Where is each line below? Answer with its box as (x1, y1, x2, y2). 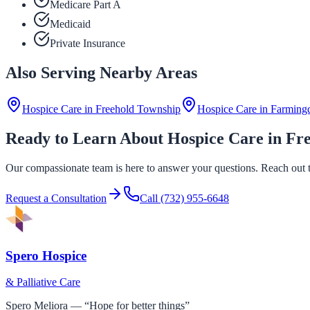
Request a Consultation (6, 192, 107, 204)
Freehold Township (95, 103, 181, 116)
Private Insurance (50, 37, 125, 50)
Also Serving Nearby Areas (6, 64, 197, 82)
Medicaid (50, 18, 91, 30)
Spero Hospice (6, 248, 86, 263)
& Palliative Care (6, 276, 80, 289)
